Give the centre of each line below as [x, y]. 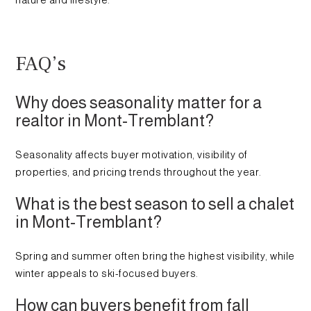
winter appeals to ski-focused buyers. [107, 274]
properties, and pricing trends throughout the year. [138, 173]
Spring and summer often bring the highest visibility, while [155, 257]
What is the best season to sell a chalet [155, 204]
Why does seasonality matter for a [139, 103]
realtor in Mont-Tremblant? [115, 121]
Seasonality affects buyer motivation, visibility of [132, 155]
